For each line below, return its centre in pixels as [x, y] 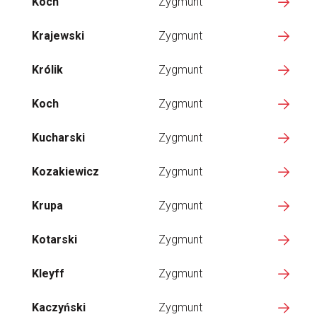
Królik [47, 70]
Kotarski [54, 240]
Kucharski [58, 138]
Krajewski [58, 36]
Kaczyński [59, 307]
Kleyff [48, 273]
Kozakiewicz [65, 172]
